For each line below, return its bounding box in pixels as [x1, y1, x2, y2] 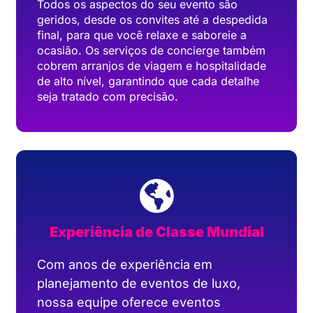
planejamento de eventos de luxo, [37, 276, 240, 291]
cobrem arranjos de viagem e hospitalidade [37, 59, 266, 73]
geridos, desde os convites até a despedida [37, 13, 268, 27]
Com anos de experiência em [37, 257, 212, 272]
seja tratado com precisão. [37, 89, 178, 104]
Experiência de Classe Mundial [49, 224, 264, 241]
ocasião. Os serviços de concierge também [37, 43, 265, 58]
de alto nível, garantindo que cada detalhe [37, 74, 259, 89]
